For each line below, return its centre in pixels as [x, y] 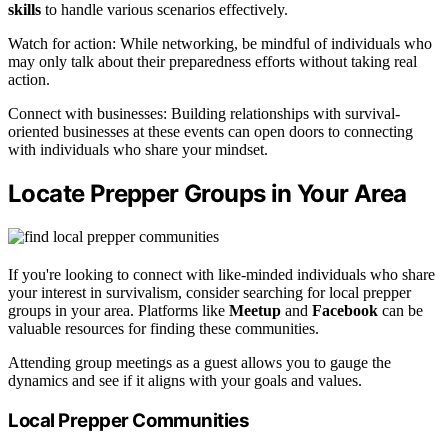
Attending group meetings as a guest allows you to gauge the [199, 362]
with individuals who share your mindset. [138, 150]
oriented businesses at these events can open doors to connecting [210, 132]
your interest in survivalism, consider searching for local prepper [209, 292]
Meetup [255, 310]
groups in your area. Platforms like [118, 310]
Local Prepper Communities [129, 420]
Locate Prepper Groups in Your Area [207, 193]
